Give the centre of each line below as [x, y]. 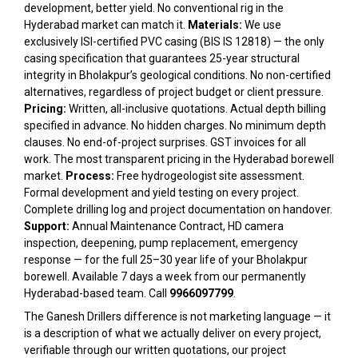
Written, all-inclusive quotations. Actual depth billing [196, 109]
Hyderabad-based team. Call [97, 293]
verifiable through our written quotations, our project [155, 350]
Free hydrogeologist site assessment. [209, 176]
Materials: [215, 25]
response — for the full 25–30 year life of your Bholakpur [166, 260]
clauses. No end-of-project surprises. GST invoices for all [165, 142]
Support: [47, 226]
